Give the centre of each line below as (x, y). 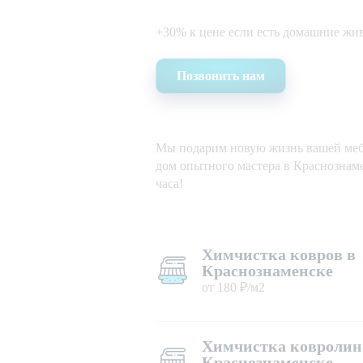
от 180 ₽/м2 (233, 287)
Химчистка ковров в (279, 254)
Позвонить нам (221, 76)
